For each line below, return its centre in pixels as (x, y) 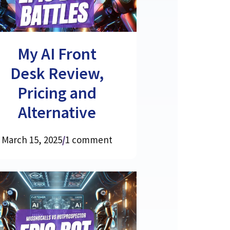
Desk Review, (57, 73)
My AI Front (57, 54)
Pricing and (57, 93)
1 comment (89, 139)
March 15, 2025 (32, 139)
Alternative (57, 112)
